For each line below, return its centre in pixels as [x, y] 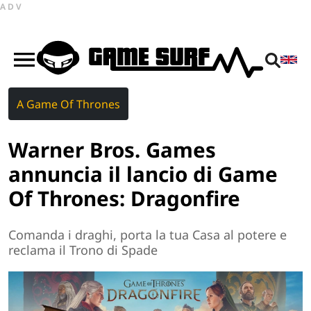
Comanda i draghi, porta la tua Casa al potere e [148, 235]
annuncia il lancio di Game [143, 174]
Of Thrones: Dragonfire [124, 198]
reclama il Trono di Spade [83, 250]
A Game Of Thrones [68, 104]
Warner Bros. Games [112, 149]
